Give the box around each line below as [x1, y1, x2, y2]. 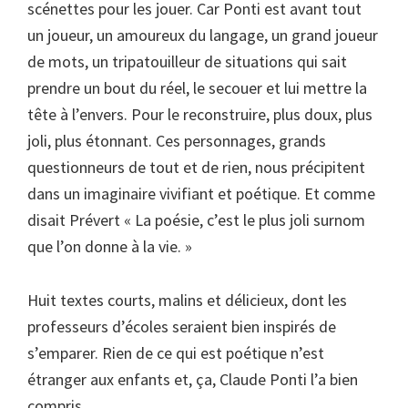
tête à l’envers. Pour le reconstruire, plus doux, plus [27, 104, 372, 125]
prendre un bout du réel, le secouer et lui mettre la [27, 77, 367, 98]
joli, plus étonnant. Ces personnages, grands [27, 130, 326, 151]
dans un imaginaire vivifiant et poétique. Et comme [27, 183, 375, 204]
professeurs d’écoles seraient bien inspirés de [27, 316, 336, 337]
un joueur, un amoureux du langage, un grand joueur [27, 25, 378, 46]
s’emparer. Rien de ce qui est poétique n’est [27, 342, 324, 363]
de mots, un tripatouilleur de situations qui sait [27, 51, 347, 72]
